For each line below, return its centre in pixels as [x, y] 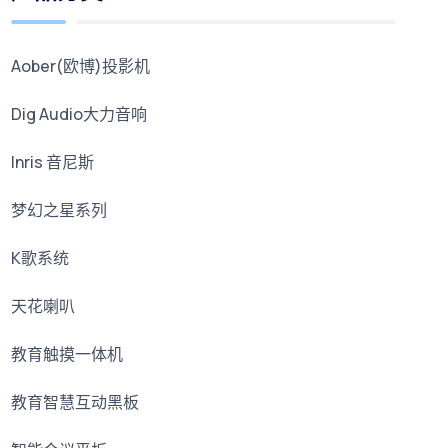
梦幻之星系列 [59, 210]
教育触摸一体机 [67, 354]
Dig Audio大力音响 [79, 114]
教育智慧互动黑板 [75, 402]
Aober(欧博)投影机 [81, 66]
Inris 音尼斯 [53, 162]
